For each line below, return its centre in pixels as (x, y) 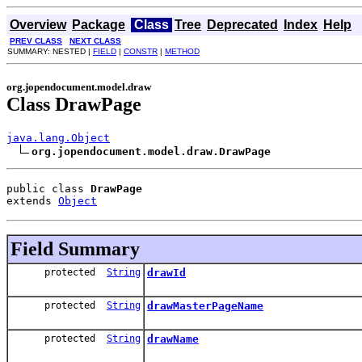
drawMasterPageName (205, 305)
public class (48, 188)
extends (32, 200)
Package (99, 25)
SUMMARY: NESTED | (50, 51)
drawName (173, 339)
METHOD (182, 51)
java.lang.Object (58, 137)
